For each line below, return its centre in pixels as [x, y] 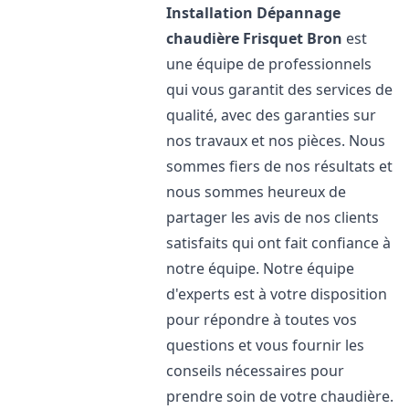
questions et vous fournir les [266, 345]
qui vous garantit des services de [280, 89]
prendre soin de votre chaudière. [280, 396]
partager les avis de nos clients [273, 217]
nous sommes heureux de [257, 192]
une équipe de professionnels [269, 64]
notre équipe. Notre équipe [261, 268]
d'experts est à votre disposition [277, 294]
